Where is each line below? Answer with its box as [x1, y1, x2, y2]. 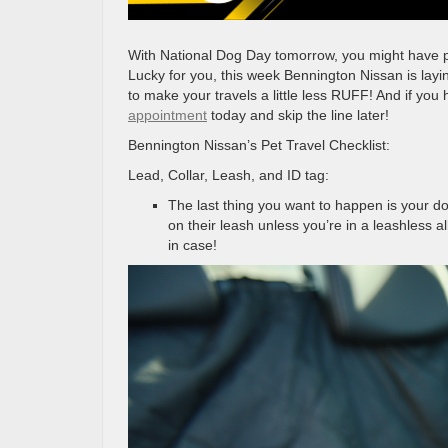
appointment [128, 106, 207, 123]
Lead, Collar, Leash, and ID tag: [128, 166, 333, 183]
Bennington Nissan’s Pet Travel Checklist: [128, 136, 390, 153]
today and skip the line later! [207, 106, 389, 123]
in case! [168, 236, 225, 253]
